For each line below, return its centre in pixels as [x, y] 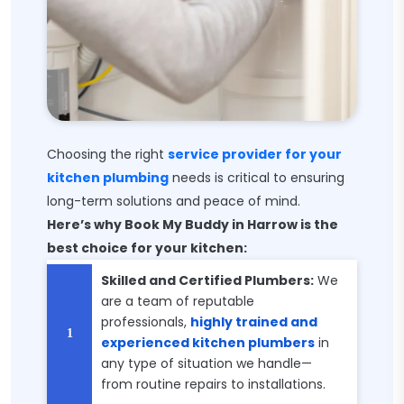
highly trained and [254, 322]
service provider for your [255, 154]
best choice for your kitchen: [147, 248]
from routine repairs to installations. [213, 384]
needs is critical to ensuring [257, 178]
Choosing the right [107, 154]
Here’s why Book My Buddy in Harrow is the [193, 225]
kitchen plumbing [108, 178]
